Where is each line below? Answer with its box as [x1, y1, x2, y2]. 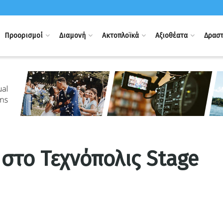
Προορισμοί [4, 31, 43, 40]
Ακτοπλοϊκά [102, 31, 139, 40]
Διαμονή [59, 31, 86, 40]
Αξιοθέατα [155, 31, 188, 40]
